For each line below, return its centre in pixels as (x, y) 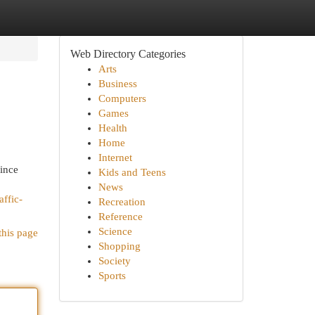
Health (112, 128)
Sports (112, 276)
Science (115, 231)
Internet (115, 157)
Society (114, 261)
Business (117, 84)
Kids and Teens (132, 172)
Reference (120, 217)
